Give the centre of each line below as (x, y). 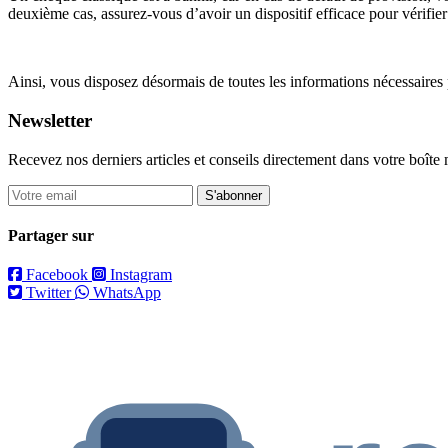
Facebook (57, 275)
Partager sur (51, 236)
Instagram (141, 275)
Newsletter (50, 121)
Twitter (48, 293)
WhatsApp (127, 293)
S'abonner (233, 195)
